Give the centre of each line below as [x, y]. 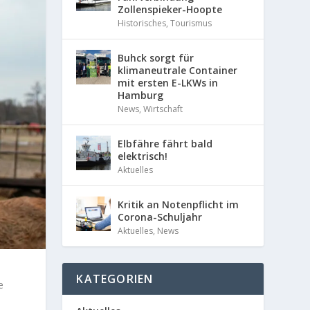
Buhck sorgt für [156, 57]
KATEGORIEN [115, 279]
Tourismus [191, 23]
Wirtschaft [163, 109]
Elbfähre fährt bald [165, 143]
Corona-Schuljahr [160, 217]
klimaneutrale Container [178, 70]
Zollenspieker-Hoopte [170, 9]
